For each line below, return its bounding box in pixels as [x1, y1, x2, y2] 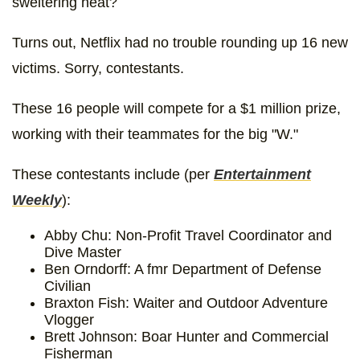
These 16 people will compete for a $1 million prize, [12, 100, 341, 117]
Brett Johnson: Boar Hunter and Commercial [44, 328, 329, 345]
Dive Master [44, 243, 121, 260]
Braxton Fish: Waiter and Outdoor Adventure [44, 294, 328, 311]
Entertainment [214, 166, 311, 182]
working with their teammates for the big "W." [12, 125, 298, 142]
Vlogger [44, 311, 94, 328]
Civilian [44, 277, 91, 294]
